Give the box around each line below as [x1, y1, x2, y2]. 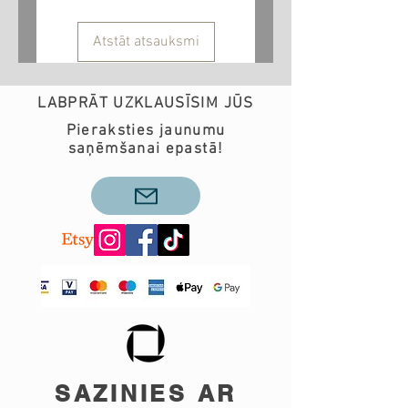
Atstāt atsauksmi [92, 33, 199, 52]
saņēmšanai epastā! [67, 140, 224, 159]
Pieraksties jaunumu [66, 122, 226, 141]
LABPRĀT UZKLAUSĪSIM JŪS [37, 95, 254, 114]
